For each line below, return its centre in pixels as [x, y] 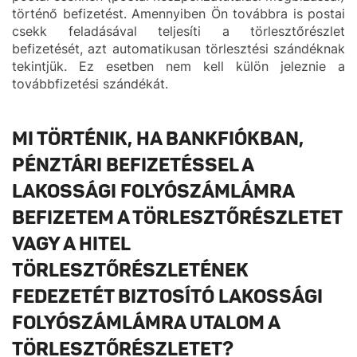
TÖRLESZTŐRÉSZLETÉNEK [130, 271]
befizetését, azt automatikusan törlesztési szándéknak [178, 49]
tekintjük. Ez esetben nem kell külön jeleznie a [178, 66]
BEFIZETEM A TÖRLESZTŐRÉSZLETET [177, 218]
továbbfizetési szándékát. [90, 84]
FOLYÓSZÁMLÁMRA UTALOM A [146, 323]
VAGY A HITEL [71, 244]
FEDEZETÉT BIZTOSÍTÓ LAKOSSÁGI [167, 297]
